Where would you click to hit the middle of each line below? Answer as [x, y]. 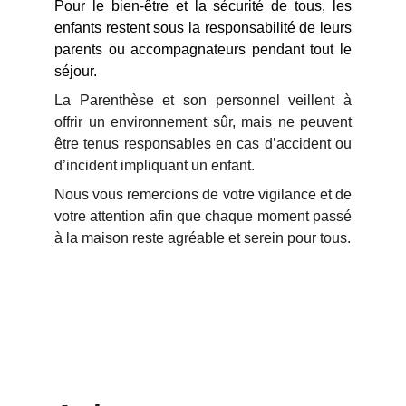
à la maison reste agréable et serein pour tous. [203, 238]
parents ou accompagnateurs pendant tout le [203, 49]
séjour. [76, 71]
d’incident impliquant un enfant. [155, 165]
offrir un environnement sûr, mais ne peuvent [203, 122]
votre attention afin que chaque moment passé [203, 216]
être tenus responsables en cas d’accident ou [203, 144]
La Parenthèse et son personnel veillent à [203, 100]
